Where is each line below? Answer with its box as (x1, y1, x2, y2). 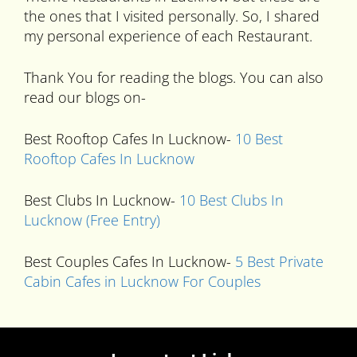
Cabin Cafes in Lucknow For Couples (24, 272, 261, 292)
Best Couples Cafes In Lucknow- (24, 252, 235, 272)
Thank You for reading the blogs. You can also (24, 68, 324, 88)
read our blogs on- (24, 88, 146, 108)
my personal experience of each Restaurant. (24, 26, 312, 46)
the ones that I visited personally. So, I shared (24, 6, 320, 26)
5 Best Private (235, 252, 324, 272)
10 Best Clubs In (179, 190, 284, 210)
